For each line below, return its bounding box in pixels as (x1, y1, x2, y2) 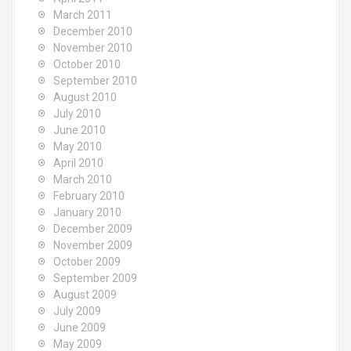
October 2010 (53, 58, 121, 71)
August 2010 (53, 91, 117, 103)
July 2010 (53, 107, 101, 120)
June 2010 (53, 124, 106, 136)
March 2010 (53, 173, 112, 186)
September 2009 (53, 272, 137, 284)
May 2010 (53, 140, 102, 153)
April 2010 (53, 157, 103, 169)
